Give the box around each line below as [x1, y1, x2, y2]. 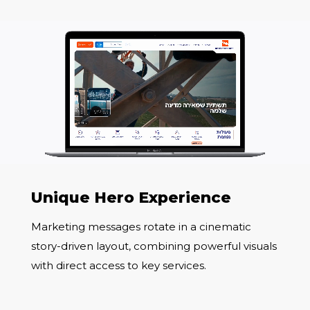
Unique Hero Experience [31, 188, 231, 208]
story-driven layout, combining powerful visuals [31, 239, 277, 253]
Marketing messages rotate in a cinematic [31, 220, 251, 234]
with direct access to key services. [31, 259, 206, 273]
